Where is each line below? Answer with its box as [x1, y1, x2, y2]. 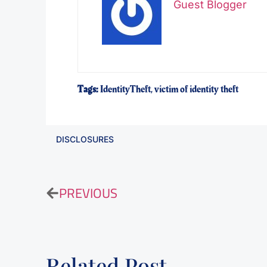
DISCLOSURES [56, 134, 114, 145]
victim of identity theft [154, 82, 238, 97]
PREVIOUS [59, 181, 118, 206]
